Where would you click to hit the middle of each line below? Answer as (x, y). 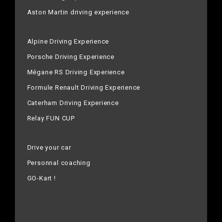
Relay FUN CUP (51, 118)
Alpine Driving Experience (68, 42)
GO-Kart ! (41, 178)
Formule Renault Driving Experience (84, 88)
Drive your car (49, 148)
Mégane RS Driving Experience (76, 72)
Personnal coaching (59, 163)
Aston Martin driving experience (78, 12)
